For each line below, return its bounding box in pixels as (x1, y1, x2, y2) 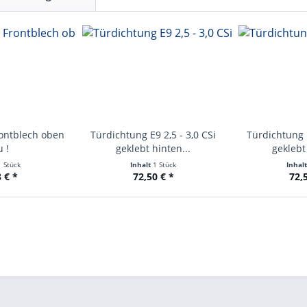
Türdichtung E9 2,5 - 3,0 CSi (90, 128, 217, 141)
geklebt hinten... (116, 142, 191, 155)
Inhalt (130, 160, 153, 169)
